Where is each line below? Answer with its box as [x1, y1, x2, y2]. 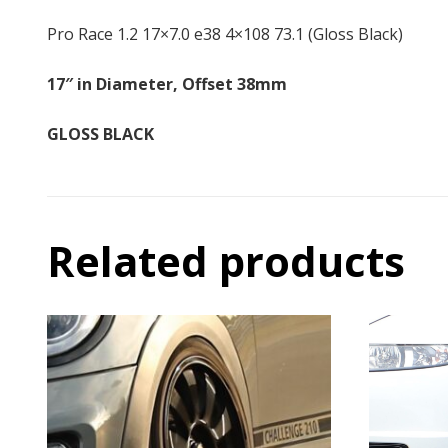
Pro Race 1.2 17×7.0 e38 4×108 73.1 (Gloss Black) [47, 23, 403, 45]
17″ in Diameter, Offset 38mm [47, 73, 287, 95]
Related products [47, 233, 405, 289]
